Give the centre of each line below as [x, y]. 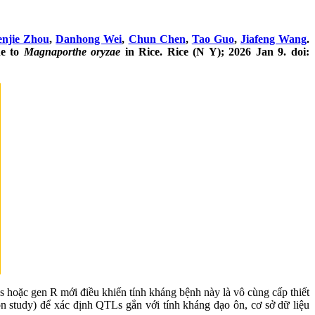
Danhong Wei [89, 39]
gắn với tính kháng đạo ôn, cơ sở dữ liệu [218, 305]
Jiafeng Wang [274, 39]
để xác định [66, 305]
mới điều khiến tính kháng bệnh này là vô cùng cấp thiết [185, 292]
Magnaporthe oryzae [72, 52]
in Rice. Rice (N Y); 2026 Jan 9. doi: [215, 52]
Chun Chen [157, 39]
